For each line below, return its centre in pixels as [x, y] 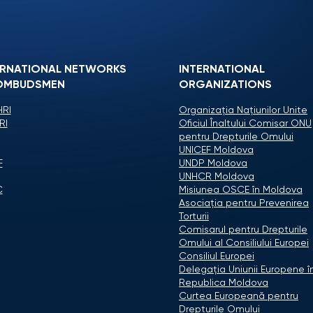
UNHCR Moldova [217, 177]
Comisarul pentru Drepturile [243, 230]
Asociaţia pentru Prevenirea [244, 203]
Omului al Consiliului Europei [244, 243]
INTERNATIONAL [222, 70]
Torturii [194, 217]
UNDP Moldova [213, 163]
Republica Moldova [224, 283]
